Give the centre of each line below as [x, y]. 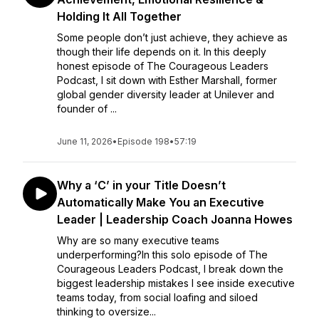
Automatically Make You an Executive [161, 202]
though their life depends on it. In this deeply [162, 52]
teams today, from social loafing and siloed [157, 297]
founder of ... [87, 109]
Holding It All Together [119, 16]
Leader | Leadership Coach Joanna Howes [175, 219]
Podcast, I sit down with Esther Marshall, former [167, 80]
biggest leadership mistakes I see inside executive [176, 283]
